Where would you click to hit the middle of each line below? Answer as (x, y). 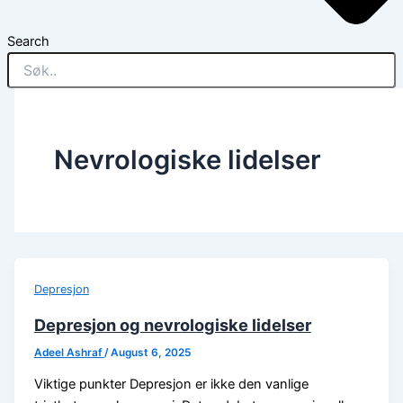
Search (28, 41)
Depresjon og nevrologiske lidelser (172, 324)
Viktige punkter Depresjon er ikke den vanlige (171, 385)
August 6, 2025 (150, 352)
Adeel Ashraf (69, 352)
